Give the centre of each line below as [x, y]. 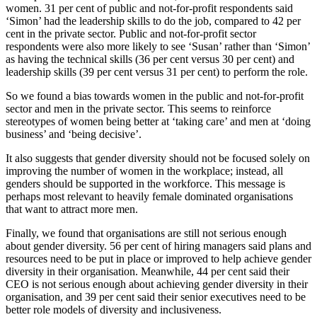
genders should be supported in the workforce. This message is [145, 183]
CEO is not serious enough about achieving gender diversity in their [157, 284]
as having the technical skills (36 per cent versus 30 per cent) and [150, 59]
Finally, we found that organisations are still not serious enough [146, 233]
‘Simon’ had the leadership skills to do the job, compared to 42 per [153, 21]
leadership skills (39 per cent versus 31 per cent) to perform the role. [157, 71]
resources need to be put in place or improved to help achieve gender [158, 258]
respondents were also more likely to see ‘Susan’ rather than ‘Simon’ [158, 46]
